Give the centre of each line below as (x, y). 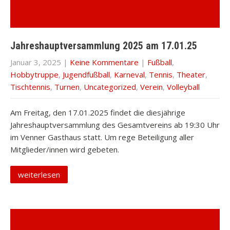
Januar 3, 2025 (36, 62)
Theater (191, 74)
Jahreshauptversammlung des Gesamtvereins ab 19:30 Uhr (115, 125)
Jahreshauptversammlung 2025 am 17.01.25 (104, 46)
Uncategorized (110, 87)
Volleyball (183, 87)
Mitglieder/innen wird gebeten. (65, 149)
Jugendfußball (86, 74)
